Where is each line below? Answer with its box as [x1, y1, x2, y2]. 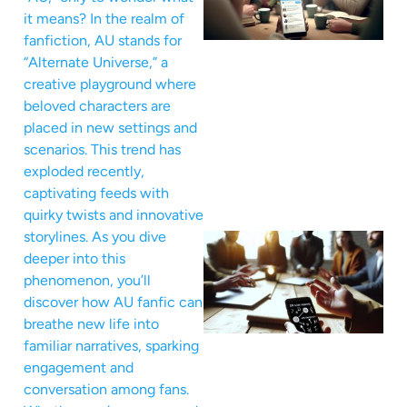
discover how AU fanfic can [24, 293, 203, 312]
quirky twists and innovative [24, 206, 203, 224]
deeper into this [24, 250, 125, 268]
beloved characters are [24, 97, 171, 115]
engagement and [24, 359, 134, 377]
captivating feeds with [24, 184, 169, 203]
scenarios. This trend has [24, 141, 181, 159]
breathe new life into [24, 315, 159, 333]
